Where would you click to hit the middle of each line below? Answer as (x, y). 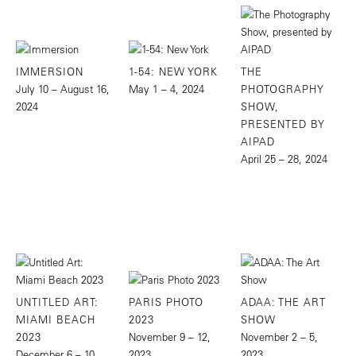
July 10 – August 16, (63, 88)
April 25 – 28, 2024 (284, 158)
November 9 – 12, (169, 337)
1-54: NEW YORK (173, 71)
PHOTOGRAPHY (283, 88)
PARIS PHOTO (166, 302)
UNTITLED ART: (57, 302)
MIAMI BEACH (56, 319)
